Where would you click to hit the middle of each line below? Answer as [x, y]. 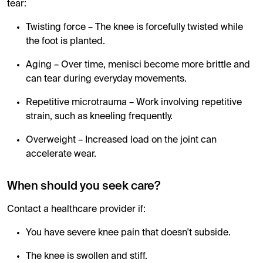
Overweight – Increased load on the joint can [121, 140]
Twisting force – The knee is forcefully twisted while [134, 27]
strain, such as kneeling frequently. [99, 117]
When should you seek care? [84, 186]
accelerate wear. [61, 154]
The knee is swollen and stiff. [87, 256]
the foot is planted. [65, 41]
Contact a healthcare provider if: [76, 209]
